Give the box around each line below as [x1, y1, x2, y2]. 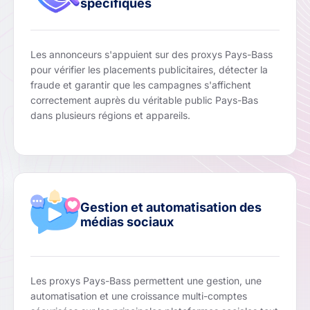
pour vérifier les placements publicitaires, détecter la [30, 64, 268, 76]
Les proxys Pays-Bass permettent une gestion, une [30, 275, 262, 287]
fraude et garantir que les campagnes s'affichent [30, 79, 252, 91]
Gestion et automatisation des [80, 200, 262, 215]
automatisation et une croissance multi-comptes [30, 290, 248, 302]
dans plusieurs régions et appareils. [30, 109, 191, 122]
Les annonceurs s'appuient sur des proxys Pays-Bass [30, 48, 273, 61]
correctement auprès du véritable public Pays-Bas [30, 94, 259, 107]
